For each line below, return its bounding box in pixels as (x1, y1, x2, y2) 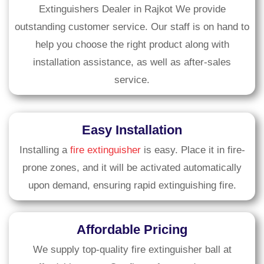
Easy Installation (82, 123, 182, 138)
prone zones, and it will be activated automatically (22, 162, 242, 174)
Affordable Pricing (77, 222, 187, 237)
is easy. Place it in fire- (140, 144, 245, 156)
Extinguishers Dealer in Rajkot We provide (38, 4, 226, 15)
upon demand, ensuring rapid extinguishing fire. (28, 180, 236, 192)
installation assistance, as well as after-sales (33, 57, 231, 68)
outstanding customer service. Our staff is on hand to (15, 21, 249, 33)
